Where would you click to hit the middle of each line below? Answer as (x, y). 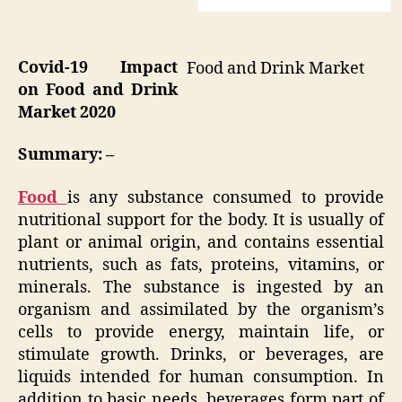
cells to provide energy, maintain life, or (201, 332)
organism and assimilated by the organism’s (201, 310)
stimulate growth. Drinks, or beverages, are (201, 354)
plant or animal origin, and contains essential (201, 242)
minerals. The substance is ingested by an (201, 287)
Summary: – (120, 155)
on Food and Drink (98, 90)
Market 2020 (67, 112)
